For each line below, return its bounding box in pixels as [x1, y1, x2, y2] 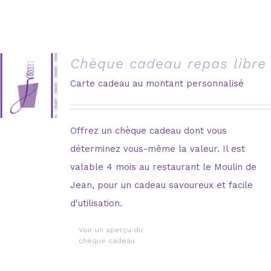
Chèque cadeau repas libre [70, 55, 267, 72]
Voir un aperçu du [79, 225, 143, 234]
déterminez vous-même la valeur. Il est [70, 143, 246, 154]
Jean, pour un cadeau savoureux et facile [70, 179, 253, 191]
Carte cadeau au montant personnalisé [70, 77, 244, 89]
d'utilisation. [70, 197, 123, 209]
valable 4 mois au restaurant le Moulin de [70, 161, 257, 172]
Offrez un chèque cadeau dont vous [70, 125, 227, 136]
